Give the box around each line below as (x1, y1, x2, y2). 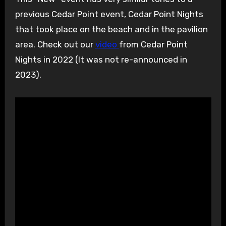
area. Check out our (15, 39, 95, 50)
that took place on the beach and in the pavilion (15, 24, 208, 35)
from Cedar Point (119, 39, 188, 50)
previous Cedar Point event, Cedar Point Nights (15, 9, 203, 20)
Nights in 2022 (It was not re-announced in (15, 54, 187, 65)
